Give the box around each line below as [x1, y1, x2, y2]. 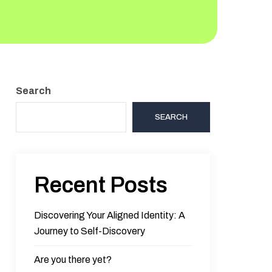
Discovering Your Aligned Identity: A [34, 210, 186, 220]
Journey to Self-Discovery [34, 226, 146, 236]
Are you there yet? [34, 254, 112, 265]
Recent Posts [34, 173, 168, 197]
